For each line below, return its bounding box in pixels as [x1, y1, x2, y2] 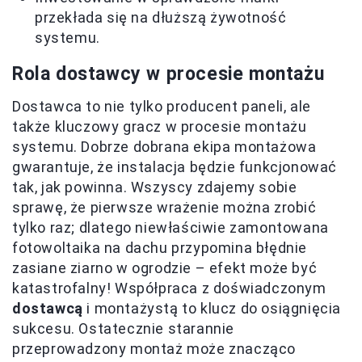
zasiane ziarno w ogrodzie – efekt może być [12, 259, 318, 276]
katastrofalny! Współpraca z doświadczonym [12, 279, 326, 297]
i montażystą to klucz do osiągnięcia [82, 299, 342, 317]
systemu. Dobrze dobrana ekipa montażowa [12, 137, 317, 155]
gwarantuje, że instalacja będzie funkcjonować [12, 158, 338, 175]
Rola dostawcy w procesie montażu [12, 62, 325, 85]
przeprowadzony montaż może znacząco [12, 339, 297, 357]
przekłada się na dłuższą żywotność [35, 8, 287, 26]
